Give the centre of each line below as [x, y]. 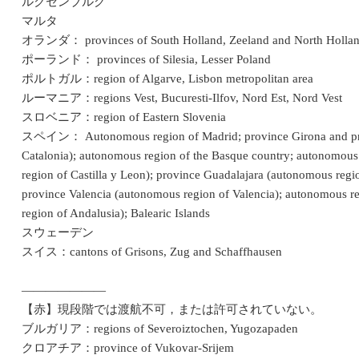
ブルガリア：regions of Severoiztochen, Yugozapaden [160, 329]
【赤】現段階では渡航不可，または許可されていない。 [172, 310]
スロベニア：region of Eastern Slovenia [124, 117]
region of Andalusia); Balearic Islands [116, 214]
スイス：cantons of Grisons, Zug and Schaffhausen [152, 252]
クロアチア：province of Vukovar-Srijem [128, 348]
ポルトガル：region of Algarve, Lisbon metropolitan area [167, 79]
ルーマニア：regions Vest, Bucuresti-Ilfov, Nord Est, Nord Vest [182, 98]
